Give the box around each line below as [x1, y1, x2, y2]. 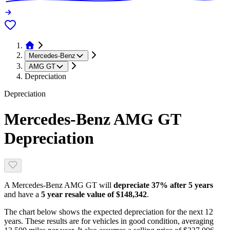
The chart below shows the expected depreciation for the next [4, 207, 203, 217]
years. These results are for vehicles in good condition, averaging [4, 217, 214, 226]
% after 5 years [160, 181, 213, 190]
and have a [4, 190, 39, 199]
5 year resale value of [41, 190, 116, 199]
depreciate [113, 181, 151, 190]
